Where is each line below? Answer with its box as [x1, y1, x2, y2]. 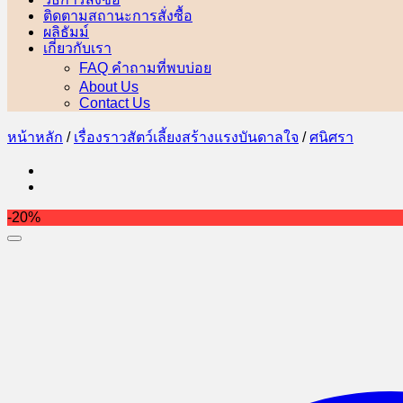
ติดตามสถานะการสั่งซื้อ [43, 6, 193, 24]
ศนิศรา [309, 130, 354, 145]
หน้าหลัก [7, 130, 63, 145]
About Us [79, 79, 139, 94]
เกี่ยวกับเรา [43, 39, 112, 57]
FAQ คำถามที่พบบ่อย [79, 60, 211, 76]
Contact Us [79, 95, 150, 111]
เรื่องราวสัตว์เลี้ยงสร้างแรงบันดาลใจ [74, 130, 299, 145]
